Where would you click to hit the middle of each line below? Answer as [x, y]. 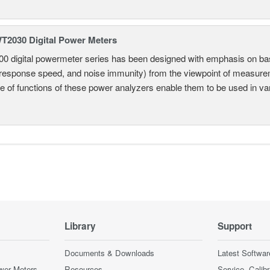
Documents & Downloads [109, 253]
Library [80, 226]
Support [235, 226]
